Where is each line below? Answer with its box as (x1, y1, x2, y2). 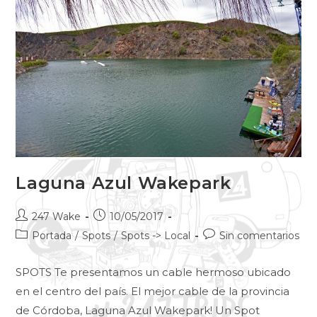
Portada (32, 229, 72, 243)
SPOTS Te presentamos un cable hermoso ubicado (16, 265, 292, 279)
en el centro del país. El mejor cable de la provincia (16, 284, 290, 299)
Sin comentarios (219, 229, 300, 243)
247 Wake (32, 210, 81, 224)
